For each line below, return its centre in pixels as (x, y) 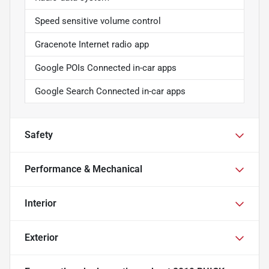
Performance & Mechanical (83, 169)
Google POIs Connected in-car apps (106, 68)
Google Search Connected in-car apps (110, 92)
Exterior (41, 238)
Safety (39, 135)
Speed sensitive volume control (98, 21)
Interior (41, 204)
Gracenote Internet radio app (92, 45)
